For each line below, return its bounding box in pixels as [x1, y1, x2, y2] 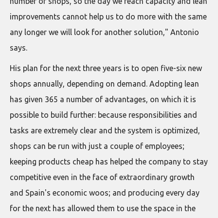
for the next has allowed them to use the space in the [10, 203, 196, 213]
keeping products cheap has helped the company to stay [10, 157, 208, 166]
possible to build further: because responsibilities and [10, 110, 197, 119]
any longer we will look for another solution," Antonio [10, 27, 199, 36]
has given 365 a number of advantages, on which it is [10, 94, 196, 104]
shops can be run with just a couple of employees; [10, 141, 184, 150]
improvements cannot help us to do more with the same [10, 12, 207, 21]
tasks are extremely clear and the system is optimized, [10, 126, 200, 135]
